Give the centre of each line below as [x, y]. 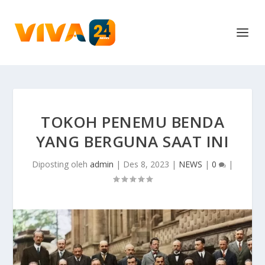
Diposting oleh [61, 164]
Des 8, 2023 [146, 164]
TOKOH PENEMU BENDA [132, 122]
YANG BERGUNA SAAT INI [132, 141]
